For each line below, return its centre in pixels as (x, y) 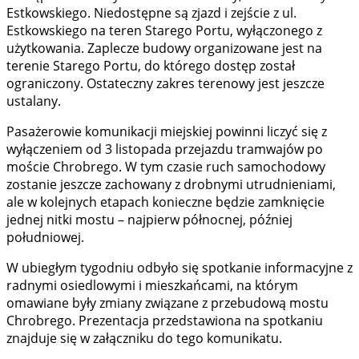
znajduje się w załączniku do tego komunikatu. (144, 339)
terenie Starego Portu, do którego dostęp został (151, 66)
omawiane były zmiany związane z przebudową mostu (167, 303)
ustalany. (34, 101)
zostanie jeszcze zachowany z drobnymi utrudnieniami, (171, 185)
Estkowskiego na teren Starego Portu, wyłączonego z (164, 31)
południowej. (45, 238)
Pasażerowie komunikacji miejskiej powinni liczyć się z (167, 132)
